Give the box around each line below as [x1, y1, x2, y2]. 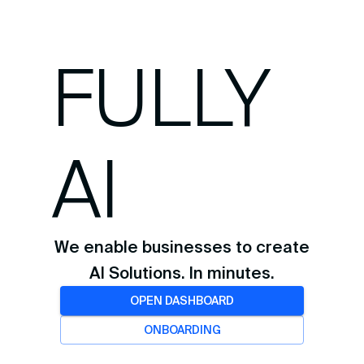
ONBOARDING [143, 323, 221, 336]
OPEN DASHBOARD [130, 294, 234, 307]
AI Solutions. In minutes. [89, 263, 275, 282]
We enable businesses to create [54, 237, 310, 256]
